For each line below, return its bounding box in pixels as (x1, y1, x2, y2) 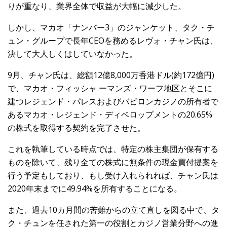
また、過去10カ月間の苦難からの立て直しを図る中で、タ (8, 204, 219, 216)
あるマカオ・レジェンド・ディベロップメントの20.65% (8, 109, 212, 121)
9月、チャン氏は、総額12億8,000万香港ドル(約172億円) (8, 69, 214, 81)
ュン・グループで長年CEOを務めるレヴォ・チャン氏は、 (8, 35, 218, 47)
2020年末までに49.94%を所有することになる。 (8, 183, 182, 195)
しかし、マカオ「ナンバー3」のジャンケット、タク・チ (8, 22, 215, 33)
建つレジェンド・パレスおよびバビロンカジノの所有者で (8, 96, 218, 107)
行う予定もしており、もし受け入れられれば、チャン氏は (8, 170, 218, 181)
